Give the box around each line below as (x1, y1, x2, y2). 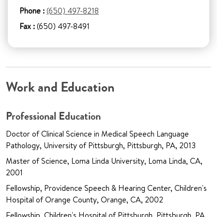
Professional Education (6, 109, 101, 124)
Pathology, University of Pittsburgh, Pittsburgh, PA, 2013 (6, 140, 196, 151)
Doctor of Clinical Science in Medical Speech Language (6, 128, 189, 139)
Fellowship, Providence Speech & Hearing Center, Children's (6, 183, 207, 194)
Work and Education (6, 78, 115, 96)
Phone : (19, 5, 45, 16)
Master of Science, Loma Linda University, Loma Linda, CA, (6, 155, 202, 167)
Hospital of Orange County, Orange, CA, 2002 (6, 194, 163, 205)
